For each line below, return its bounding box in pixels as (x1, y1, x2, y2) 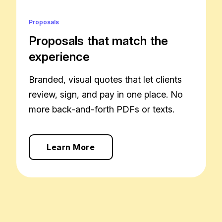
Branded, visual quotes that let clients (28, 74, 182, 85)
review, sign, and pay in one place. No (28, 89, 183, 100)
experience (28, 49, 90, 64)
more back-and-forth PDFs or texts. (28, 104, 174, 114)
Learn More (47, 142, 95, 152)
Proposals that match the (28, 33, 168, 48)
